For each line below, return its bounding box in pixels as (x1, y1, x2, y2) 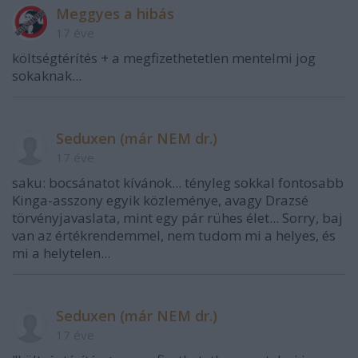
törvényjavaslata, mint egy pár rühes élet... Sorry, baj (12, 209, 343, 227)
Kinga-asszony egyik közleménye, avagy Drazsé (12, 191, 308, 209)
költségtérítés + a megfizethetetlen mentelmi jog (12, 49, 316, 67)
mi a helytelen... (12, 244, 110, 262)
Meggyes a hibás (56, 4, 174, 23)
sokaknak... (12, 66, 82, 85)
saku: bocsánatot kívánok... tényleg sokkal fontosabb (12, 173, 344, 192)
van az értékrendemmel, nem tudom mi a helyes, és (12, 226, 336, 245)
